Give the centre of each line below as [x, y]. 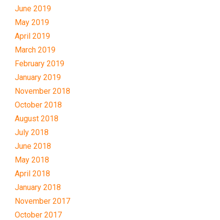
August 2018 [37, 119]
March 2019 [35, 50]
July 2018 [32, 133]
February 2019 [40, 64]
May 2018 [32, 160]
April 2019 [32, 36]
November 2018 [42, 91]
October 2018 [38, 105]
